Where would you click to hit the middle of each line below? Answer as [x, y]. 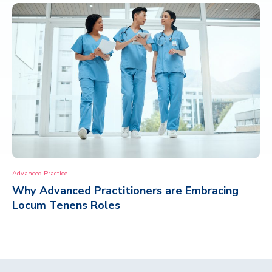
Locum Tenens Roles [66, 205]
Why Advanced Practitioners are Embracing [125, 190]
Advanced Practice [40, 174]
